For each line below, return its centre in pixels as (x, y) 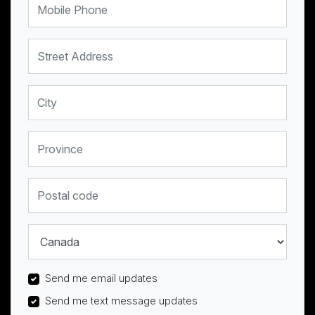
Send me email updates (101, 278)
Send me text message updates (121, 301)
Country (46, 231)
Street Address (63, 46)
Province (48, 139)
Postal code (56, 185)
